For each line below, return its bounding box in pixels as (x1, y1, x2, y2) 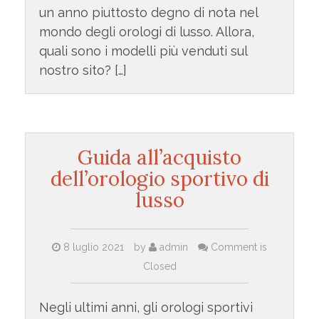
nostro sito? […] (38, 63, 127, 78)
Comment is (208, 241, 267, 253)
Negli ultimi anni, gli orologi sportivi (38, 299, 253, 315)
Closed (142, 260, 177, 272)
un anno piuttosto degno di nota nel (38, 5, 258, 21)
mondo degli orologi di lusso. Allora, (38, 24, 254, 40)
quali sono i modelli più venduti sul (38, 43, 247, 59)
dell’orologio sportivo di (50, 165, 269, 192)
